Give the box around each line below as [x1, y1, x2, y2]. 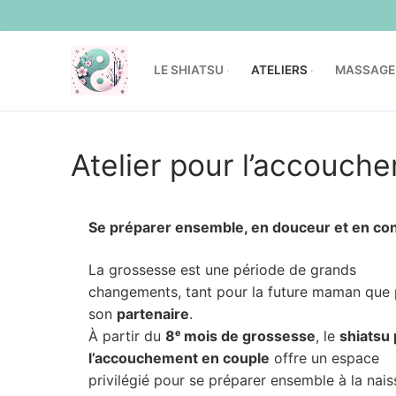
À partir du [88, 326, 165, 345]
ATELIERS [251, 63, 308, 78]
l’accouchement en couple [88, 348, 270, 367]
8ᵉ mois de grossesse [165, 326, 316, 345]
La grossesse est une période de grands [88, 260, 356, 278]
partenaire [117, 304, 189, 323]
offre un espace [270, 348, 379, 367]
